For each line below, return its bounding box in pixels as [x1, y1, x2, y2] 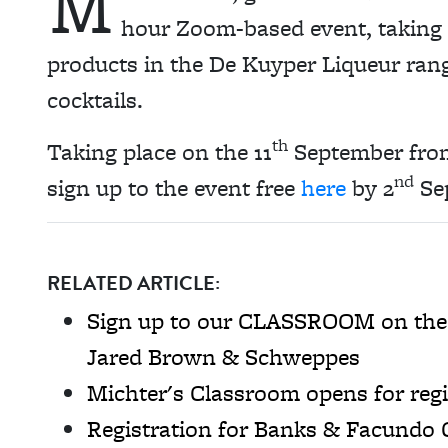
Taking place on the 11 [47, 135, 272, 168]
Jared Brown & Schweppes [87, 340, 360, 373]
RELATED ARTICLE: [47, 268, 220, 298]
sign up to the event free [47, 171, 295, 204]
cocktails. [47, 83, 149, 116]
